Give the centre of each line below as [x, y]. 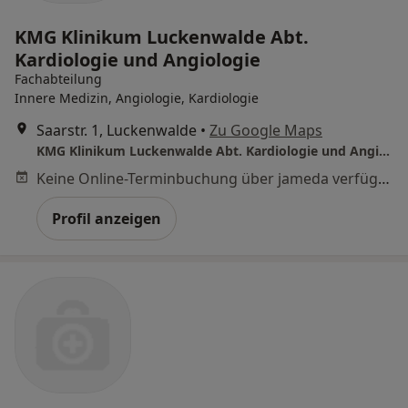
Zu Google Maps [266, 130]
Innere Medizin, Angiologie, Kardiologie [137, 97]
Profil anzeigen [107, 218]
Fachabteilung [58, 78]
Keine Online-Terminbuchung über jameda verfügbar [384, 178]
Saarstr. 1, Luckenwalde [117, 130]
